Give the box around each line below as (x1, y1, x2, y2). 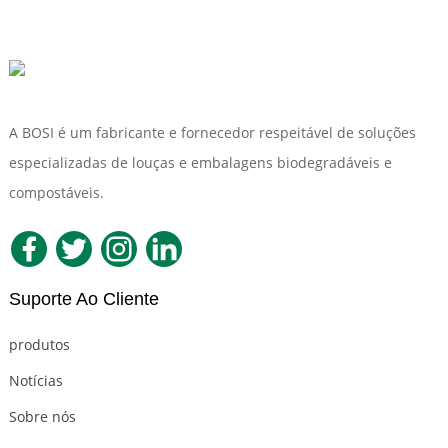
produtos (8, 335, 70, 355)
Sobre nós (8, 407, 76, 427)
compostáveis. (8, 183, 104, 203)
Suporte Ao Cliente (8, 289, 159, 310)
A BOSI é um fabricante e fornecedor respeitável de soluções (8, 123, 416, 143)
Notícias (8, 371, 63, 391)
